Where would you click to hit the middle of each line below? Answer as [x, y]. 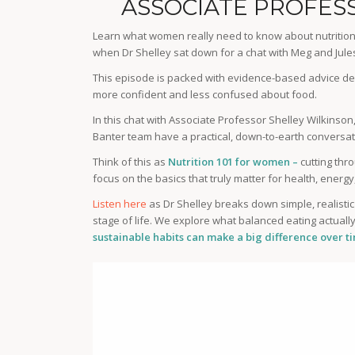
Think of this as [131, 162]
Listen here [120, 204]
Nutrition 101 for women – [235, 162]
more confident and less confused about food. [205, 95]
